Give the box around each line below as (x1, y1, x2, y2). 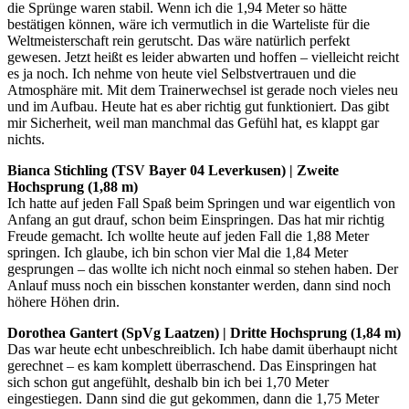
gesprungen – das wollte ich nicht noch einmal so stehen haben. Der (7, 260, 398, 277)
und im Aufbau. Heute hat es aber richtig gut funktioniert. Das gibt (7, 98, 389, 114)
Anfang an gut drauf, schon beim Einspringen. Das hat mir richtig (7, 211, 384, 227)
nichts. (7, 131, 45, 147)
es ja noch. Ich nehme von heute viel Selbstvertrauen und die (7, 65, 356, 81)
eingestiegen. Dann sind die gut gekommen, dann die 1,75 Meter (7, 390, 379, 406)
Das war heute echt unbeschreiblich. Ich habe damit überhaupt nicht (7, 341, 397, 357)
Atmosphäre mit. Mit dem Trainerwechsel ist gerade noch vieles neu (7, 81, 398, 98)
